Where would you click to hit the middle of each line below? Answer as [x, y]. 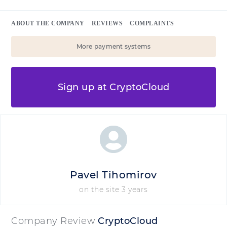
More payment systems [113, 46]
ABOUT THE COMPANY [48, 23]
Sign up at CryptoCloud [113, 87]
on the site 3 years [113, 190]
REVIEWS [107, 23]
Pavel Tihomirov [113, 175]
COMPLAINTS [152, 23]
